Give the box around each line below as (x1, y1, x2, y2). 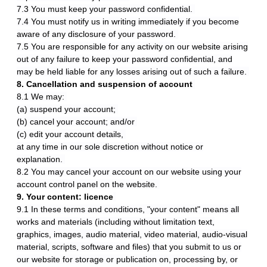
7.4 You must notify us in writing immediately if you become (17, 17, 239, 26)
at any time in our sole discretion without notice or (17, 142, 203, 151)
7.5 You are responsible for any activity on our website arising (17, 42, 248, 51)
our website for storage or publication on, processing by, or (17, 254, 238, 264)
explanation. (17, 154, 65, 164)
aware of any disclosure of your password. (17, 29, 178, 39)
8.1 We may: (17, 92, 67, 101)
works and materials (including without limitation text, (17, 217, 215, 226)
